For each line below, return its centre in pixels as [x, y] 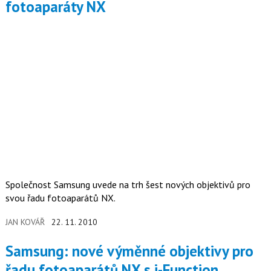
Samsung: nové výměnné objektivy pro [9, 251]
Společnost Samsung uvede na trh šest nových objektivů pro [128, 185]
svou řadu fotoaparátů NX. [60, 198]
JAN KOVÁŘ [25, 222]
